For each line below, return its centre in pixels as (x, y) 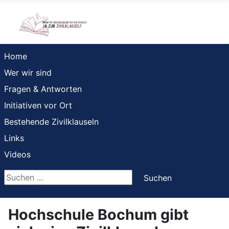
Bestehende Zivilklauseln (51, 121)
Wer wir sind (28, 72)
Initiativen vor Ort (38, 105)
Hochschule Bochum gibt (98, 214)
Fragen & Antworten (43, 89)
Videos (17, 154)
